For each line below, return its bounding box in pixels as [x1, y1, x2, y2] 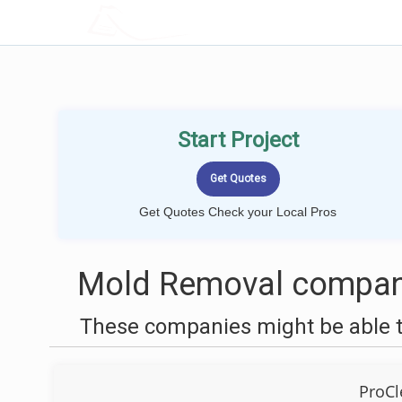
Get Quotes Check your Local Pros [139, 205, 336, 219]
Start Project [177, 127, 299, 153]
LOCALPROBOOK [132, 13, 250, 31]
